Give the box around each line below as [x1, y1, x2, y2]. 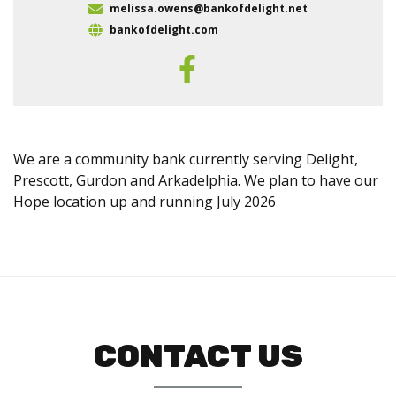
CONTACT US [93, 337, 303, 375]
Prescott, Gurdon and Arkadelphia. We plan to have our [13, 171, 378, 190]
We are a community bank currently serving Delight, [13, 149, 358, 169]
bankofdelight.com [110, 22, 218, 37]
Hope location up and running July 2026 [13, 192, 276, 211]
